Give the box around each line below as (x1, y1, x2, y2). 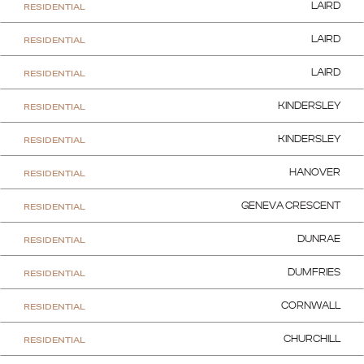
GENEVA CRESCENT (241, 201, 340, 211)
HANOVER (289, 167, 340, 178)
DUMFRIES (288, 267, 340, 278)
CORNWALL (281, 301, 340, 311)
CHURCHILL (284, 334, 340, 344)
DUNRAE (297, 234, 340, 245)
